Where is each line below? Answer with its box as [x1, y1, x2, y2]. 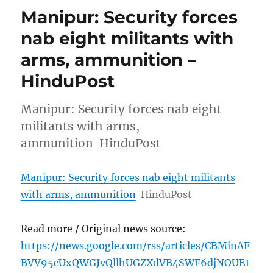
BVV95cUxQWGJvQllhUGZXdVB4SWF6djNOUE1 [21, 256, 250, 269]
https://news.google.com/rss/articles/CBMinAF [21, 239, 250, 252]
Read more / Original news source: [21, 222, 186, 235]
